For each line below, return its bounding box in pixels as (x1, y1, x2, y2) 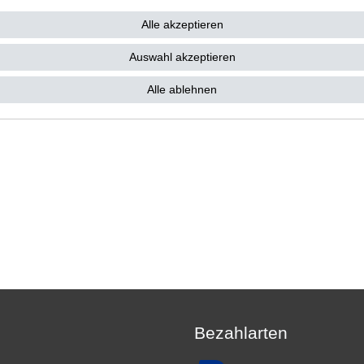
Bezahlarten (194, 323, 288, 342)
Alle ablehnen (147, 83, 217, 96)
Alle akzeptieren (141, 18, 223, 31)
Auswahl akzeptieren (128, 50, 236, 63)
